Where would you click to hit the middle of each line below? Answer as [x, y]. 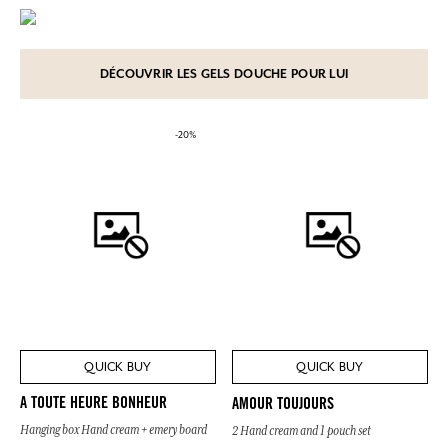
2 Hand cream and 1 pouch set [301, 430]
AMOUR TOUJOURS [283, 404]
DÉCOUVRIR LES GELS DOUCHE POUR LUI [224, 73]
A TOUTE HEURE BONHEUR [93, 404]
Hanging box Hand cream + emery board [113, 430]
